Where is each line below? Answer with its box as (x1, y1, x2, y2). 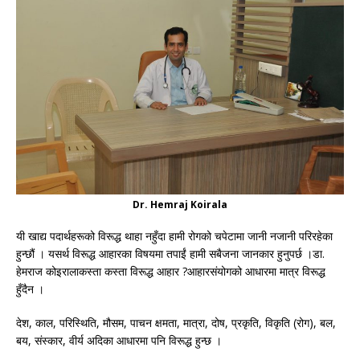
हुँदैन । (16, 281, 44, 297)
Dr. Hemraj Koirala (133, 198, 227, 212)
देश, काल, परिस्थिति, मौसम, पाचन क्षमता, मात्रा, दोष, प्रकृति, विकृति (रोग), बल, (16, 315, 336, 331)
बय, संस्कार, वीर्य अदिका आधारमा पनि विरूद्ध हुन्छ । (16, 333, 222, 349)
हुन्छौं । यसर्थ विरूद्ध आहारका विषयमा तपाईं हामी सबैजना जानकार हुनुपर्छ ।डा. (16, 246, 325, 262)
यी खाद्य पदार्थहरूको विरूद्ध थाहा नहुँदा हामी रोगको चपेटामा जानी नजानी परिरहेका (16, 228, 333, 244)
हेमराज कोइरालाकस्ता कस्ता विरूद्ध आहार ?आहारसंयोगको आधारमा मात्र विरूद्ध (16, 264, 325, 280)
